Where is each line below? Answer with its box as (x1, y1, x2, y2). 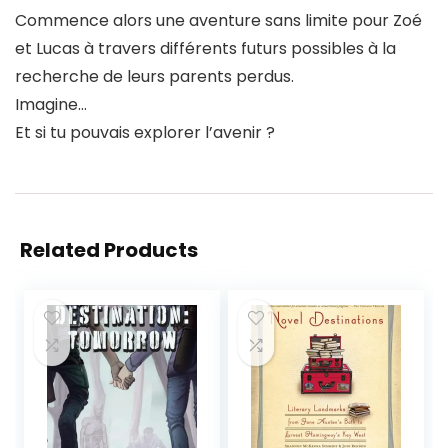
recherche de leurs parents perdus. (15, 65, 294, 88)
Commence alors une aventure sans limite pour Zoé (15, 9, 422, 32)
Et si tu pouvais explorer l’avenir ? (15, 121, 275, 144)
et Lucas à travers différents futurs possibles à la (15, 37, 396, 60)
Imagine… (15, 93, 87, 116)
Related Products (20, 236, 198, 264)
